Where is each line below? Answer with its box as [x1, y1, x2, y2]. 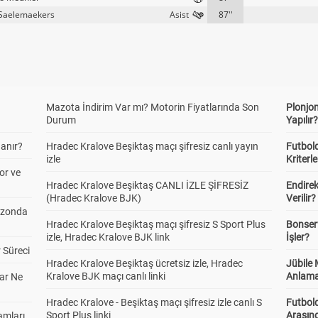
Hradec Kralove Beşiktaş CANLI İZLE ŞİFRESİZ [45, 180, 248, 191]
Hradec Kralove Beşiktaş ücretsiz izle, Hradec [45, 258, 243, 269]
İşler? [286, 231, 310, 243]
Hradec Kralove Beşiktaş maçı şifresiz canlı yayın [45, 141, 258, 152]
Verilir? [286, 192, 317, 204]
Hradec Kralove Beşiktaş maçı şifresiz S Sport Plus [45, 219, 265, 230]
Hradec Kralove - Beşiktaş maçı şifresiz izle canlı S [45, 297, 262, 308]
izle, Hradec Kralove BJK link [45, 231, 170, 243]
